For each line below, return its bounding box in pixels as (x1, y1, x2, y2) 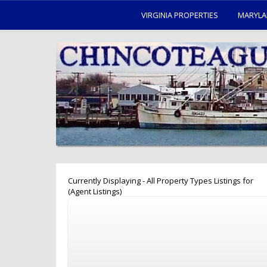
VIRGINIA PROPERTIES (141, 10, 218, 20)
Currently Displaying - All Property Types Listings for (67, 175, 253, 187)
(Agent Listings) (67, 186, 122, 197)
